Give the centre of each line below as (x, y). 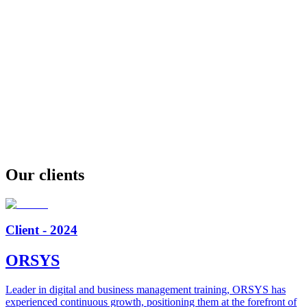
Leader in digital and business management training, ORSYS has (146, 290)
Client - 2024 (41, 230)
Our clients (45, 174)
